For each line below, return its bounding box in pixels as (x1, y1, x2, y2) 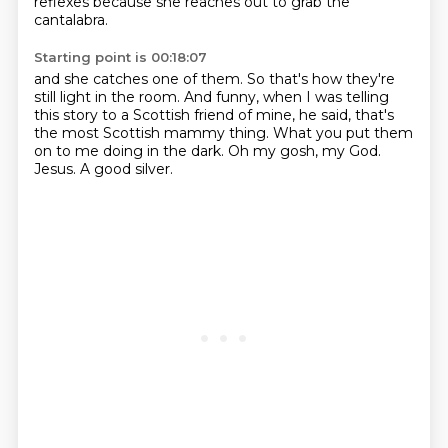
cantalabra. (33, 11, 108, 29)
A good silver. (79, 160, 173, 178)
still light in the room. (33, 88, 184, 106)
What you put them (272, 124, 413, 142)
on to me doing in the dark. (33, 142, 228, 160)
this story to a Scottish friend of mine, (33, 106, 299, 124)
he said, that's (298, 106, 394, 124)
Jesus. (33, 160, 80, 178)
